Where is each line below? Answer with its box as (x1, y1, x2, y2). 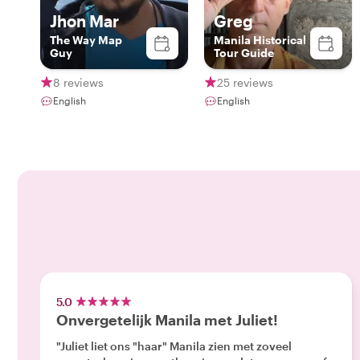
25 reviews (217, 75, 273, 89)
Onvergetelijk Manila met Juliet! (56, 311, 278, 329)
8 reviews (53, 75, 104, 89)
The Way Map (50, 33, 122, 47)
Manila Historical (214, 33, 306, 47)
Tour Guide (214, 46, 274, 59)
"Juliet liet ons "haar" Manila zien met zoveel (56, 339, 292, 353)
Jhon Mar (50, 11, 119, 31)
